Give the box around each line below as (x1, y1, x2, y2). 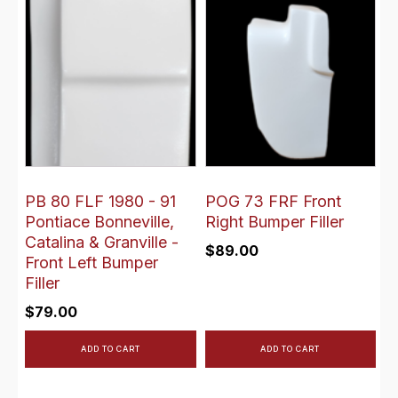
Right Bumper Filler (204, 211, 344, 231)
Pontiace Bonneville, (25, 211, 174, 231)
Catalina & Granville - (25, 232, 179, 251)
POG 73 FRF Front (204, 191, 341, 211)
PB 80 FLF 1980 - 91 (25, 191, 176, 211)
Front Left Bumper (25, 252, 158, 272)
